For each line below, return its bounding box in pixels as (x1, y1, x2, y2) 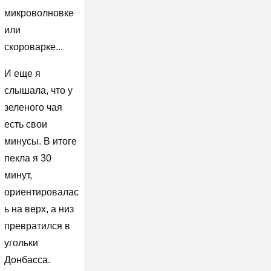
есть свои (4, 119, 47, 129)
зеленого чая (4, 102, 62, 113)
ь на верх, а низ (4, 203, 74, 214)
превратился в (4, 220, 70, 231)
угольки (4, 237, 38, 248)
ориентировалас (4, 186, 79, 197)
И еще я (4, 68, 41, 79)
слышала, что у (4, 85, 73, 96)
